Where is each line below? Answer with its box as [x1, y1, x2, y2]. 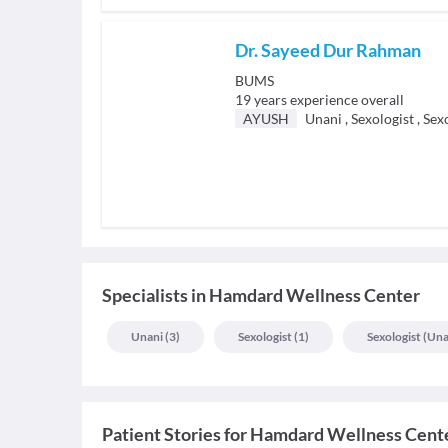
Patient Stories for [102, 423, 247, 445]
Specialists [102, 284, 188, 306]
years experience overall [254, 91, 404, 108]
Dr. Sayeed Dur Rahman [235, 39, 421, 61]
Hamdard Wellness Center [209, 284, 420, 306]
